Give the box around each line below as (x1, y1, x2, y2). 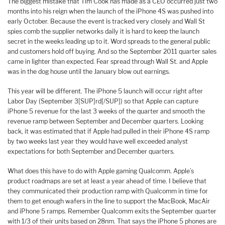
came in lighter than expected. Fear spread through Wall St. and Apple (8, 58, 208, 66)
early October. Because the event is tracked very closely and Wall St (8, 18, 205, 26)
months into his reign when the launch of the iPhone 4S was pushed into (8, 8, 213, 16)
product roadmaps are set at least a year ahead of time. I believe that (8, 177, 206, 185)
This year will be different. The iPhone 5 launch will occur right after (8, 87, 203, 95)
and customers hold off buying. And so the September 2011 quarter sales (8, 48, 216, 56)
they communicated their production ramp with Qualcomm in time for (8, 187, 208, 195)
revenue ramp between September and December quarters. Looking (8, 118, 203, 125)
